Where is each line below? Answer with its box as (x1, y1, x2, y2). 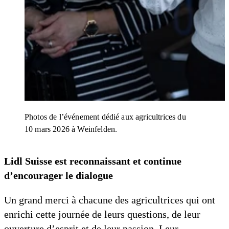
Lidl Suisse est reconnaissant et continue (4, 155, 181, 167)
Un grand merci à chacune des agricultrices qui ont (4, 194, 215, 205)
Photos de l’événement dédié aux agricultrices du (25, 112, 186, 121)
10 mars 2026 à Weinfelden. (25, 125, 118, 133)
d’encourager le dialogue (4, 170, 113, 181)
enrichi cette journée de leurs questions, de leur (4, 209, 200, 220)
